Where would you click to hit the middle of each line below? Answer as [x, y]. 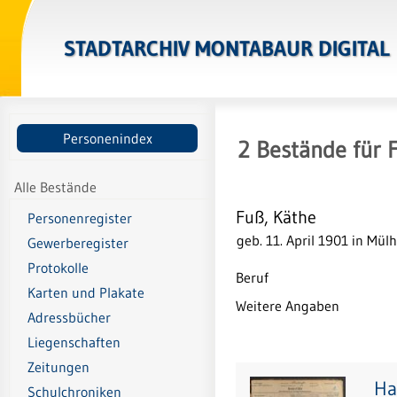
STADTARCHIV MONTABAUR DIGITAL [226, 49]
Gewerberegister [78, 243]
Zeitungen [58, 367]
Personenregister [80, 218]
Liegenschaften [74, 343]
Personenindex [107, 138]
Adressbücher [69, 318]
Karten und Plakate [86, 293]
